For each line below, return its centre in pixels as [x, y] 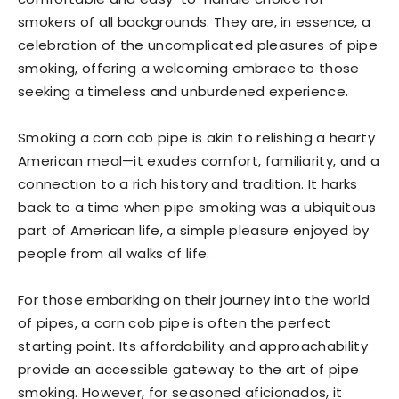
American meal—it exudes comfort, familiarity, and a [199, 161]
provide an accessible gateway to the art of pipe [189, 369]
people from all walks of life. [114, 253]
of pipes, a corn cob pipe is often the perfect [175, 323]
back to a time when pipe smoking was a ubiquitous [197, 207]
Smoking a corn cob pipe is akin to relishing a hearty [196, 138]
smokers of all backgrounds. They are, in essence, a [195, 22]
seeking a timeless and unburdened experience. [183, 91]
